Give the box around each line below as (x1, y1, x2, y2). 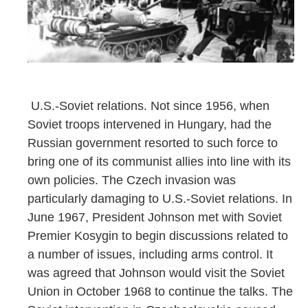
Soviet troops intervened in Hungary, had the (27, 117, 272, 131)
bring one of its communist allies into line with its (27, 154, 291, 168)
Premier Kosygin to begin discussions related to (27, 228, 288, 243)
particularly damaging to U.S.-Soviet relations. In (27, 191, 292, 206)
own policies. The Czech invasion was (27, 173, 236, 187)
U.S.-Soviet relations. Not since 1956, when (27, 98, 269, 113)
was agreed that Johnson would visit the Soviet (27, 265, 285, 280)
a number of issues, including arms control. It (27, 247, 273, 261)
